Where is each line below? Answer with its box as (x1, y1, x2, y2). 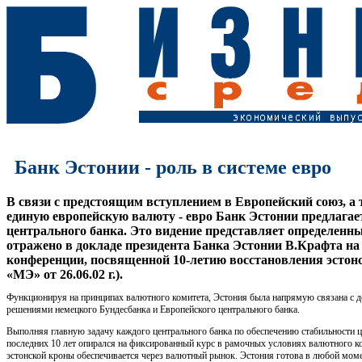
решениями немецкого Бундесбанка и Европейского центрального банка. (6, 303, 300, 315)
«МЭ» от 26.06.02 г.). (6, 267, 123, 281)
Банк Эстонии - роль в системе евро (15, 156, 331, 178)
